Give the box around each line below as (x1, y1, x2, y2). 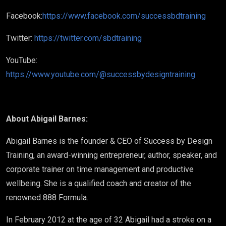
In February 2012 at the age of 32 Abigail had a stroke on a (6, 215, 211, 224)
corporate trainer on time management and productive (6, 164, 194, 174)
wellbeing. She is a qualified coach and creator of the (6, 179, 191, 188)
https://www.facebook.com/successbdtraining (42, 11, 206, 21)
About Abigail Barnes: (6, 114, 88, 124)
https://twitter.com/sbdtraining (32, 33, 142, 43)
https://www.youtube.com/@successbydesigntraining (6, 70, 195, 79)
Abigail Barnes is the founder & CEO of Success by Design (6, 136, 212, 146)
